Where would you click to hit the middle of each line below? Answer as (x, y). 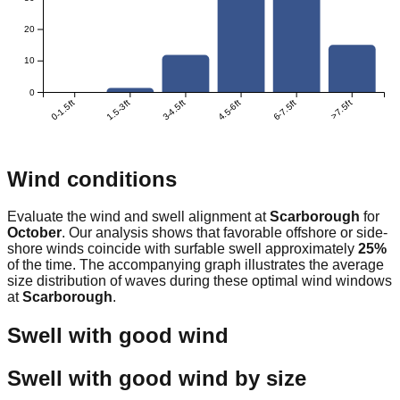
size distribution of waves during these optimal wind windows (200, 281)
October (34, 233)
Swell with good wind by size (157, 379)
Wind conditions (92, 179)
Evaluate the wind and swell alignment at (138, 217)
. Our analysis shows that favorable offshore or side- (225, 233)
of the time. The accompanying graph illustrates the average (196, 265)
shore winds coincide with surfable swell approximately (181, 249)
